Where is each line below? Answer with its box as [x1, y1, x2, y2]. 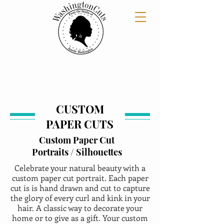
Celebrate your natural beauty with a [14, 162, 145, 173]
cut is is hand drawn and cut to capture [10, 182, 150, 193]
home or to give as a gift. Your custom [12, 212, 148, 223]
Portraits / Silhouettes [31, 146, 122, 158]
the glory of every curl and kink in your [10, 192, 150, 203]
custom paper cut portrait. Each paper [11, 172, 148, 183]
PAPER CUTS [46, 116, 113, 131]
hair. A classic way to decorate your [17, 202, 142, 213]
